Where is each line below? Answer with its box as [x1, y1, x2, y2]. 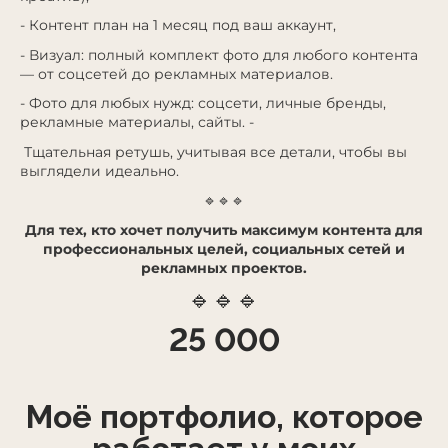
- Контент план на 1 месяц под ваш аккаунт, [20, 16, 336, 35]
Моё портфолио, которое [25, 398, 423, 436]
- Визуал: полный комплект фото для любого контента [20, 45, 418, 64]
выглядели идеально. [20, 161, 183, 180]
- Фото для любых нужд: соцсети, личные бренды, [20, 94, 386, 113]
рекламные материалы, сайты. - [20, 113, 254, 132]
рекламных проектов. [141, 258, 307, 277]
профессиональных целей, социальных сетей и [43, 239, 405, 258]
